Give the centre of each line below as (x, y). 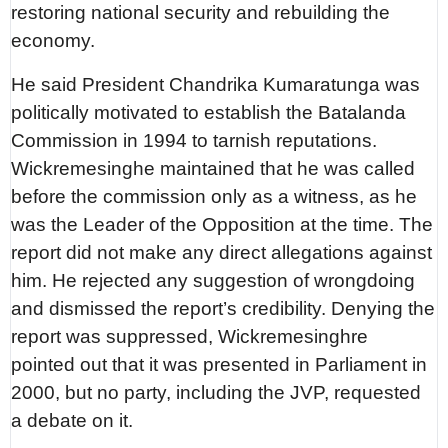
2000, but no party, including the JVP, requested (216, 393)
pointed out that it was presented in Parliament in (219, 365)
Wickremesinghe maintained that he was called (213, 169)
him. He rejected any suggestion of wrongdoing (213, 281)
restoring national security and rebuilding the (201, 13)
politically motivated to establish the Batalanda (209, 113)
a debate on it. (72, 421)
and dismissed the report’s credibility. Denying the (223, 309)
